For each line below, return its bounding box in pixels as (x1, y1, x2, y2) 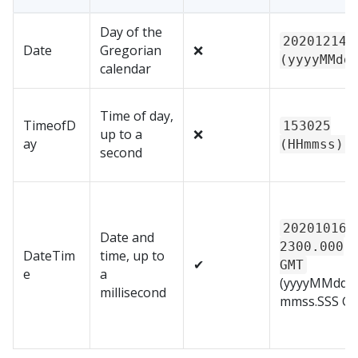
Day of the (100, 23, 162, 41)
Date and (100, 229, 154, 246)
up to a (100, 125, 142, 143)
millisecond (100, 284, 166, 301)
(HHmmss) (280, 137, 344, 152)
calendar (100, 60, 151, 78)
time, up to (100, 247, 165, 265)
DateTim (23, 247, 75, 265)
